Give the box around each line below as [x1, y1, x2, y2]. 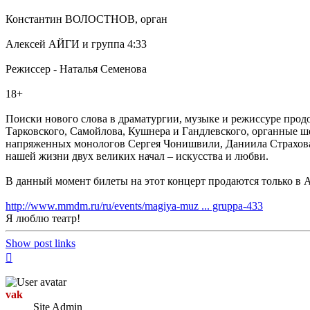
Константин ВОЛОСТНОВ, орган [6, 12, 167, 25]
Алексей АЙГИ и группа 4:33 [6, 37, 147, 50]
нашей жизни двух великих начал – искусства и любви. [6, 149, 268, 162]
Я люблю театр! [6, 212, 80, 224]
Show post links [6, 237, 75, 249]
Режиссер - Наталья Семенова [6, 62, 147, 75]
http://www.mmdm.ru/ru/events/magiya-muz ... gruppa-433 [6, 199, 263, 212]
